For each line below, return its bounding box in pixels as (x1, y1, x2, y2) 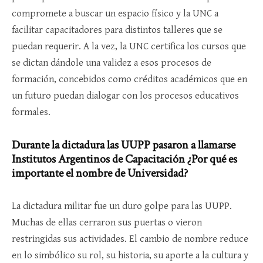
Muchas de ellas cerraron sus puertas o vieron (12, 216, 202, 228)
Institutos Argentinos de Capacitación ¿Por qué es (12, 151, 237, 167)
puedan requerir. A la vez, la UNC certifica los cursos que (12, 40, 246, 52)
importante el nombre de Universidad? (12, 165, 188, 181)
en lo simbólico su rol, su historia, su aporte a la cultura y (12, 249, 248, 261)
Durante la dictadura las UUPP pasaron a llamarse (12, 137, 235, 153)
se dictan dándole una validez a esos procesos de (12, 56, 211, 69)
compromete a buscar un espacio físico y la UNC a (12, 7, 218, 19)
